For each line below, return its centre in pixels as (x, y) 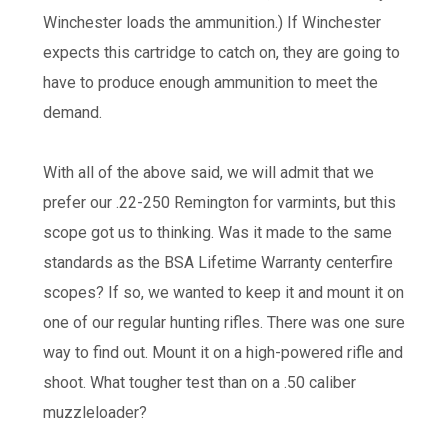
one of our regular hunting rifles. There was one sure (223, 322)
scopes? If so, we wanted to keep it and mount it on (223, 292)
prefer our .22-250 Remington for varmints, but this (219, 202)
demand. (72, 112)
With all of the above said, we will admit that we (208, 172)
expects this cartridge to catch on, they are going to (221, 52)
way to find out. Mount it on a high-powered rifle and (222, 352)
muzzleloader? (94, 412)
